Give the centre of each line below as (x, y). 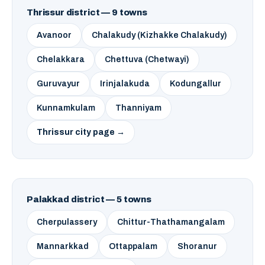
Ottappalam (133, 246)
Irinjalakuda (125, 84)
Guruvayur (58, 84)
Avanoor (54, 35)
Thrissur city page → (81, 132)
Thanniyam (138, 108)
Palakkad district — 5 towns (89, 199)
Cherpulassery (67, 222)
